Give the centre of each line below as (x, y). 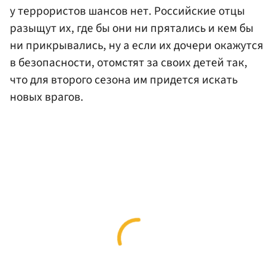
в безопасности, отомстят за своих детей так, (129, 63)
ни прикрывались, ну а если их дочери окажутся (137, 46)
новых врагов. (47, 97)
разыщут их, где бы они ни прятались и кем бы (132, 29)
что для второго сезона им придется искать (124, 80)
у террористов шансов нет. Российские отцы (127, 11)
